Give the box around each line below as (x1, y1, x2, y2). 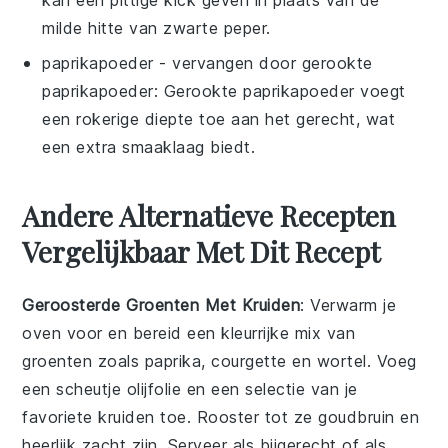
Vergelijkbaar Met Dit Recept (22, 232, 381, 270)
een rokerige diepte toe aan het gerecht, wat (42, 108, 396, 129)
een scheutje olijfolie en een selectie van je (22, 378, 358, 399)
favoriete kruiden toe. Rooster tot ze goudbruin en (22, 406, 420, 427)
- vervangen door (153, 52, 302, 73)
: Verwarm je (300, 294, 397, 315)
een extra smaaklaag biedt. (42, 136, 256, 157)
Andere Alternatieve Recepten (22, 196, 397, 234)
